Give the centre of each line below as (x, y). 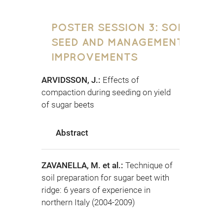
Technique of (149, 166)
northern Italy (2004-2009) (88, 203)
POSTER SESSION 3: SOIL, (120, 27)
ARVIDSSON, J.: (72, 80)
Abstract (72, 133)
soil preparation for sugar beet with (105, 178)
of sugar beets (68, 105)
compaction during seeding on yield (106, 92)
